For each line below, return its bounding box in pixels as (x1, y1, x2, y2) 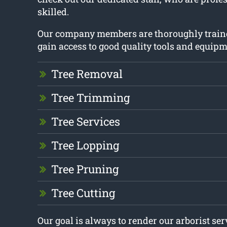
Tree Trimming (51, 90, 130, 105)
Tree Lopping (51, 138, 119, 153)
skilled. (37, 6, 69, 18)
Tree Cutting (51, 185, 115, 201)
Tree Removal (51, 66, 123, 82)
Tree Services (51, 114, 120, 129)
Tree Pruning (51, 162, 119, 177)
